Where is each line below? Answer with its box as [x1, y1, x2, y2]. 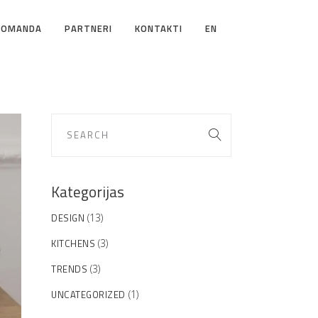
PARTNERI [65, 21, 112, 35]
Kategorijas [51, 180, 124, 203]
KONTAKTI [135, 21, 182, 35]
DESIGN [51, 211, 84, 225]
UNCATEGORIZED [51, 287, 126, 302]
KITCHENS [51, 236, 95, 251]
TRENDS [51, 262, 87, 276]
